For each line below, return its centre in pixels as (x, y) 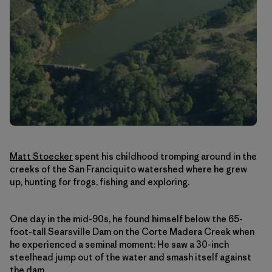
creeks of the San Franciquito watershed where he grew (128, 169)
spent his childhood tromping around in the (165, 156)
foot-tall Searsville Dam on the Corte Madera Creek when (132, 231)
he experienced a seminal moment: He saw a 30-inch (119, 244)
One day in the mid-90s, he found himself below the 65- (126, 219)
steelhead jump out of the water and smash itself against (131, 257)
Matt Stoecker (41, 156)
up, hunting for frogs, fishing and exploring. (100, 182)
